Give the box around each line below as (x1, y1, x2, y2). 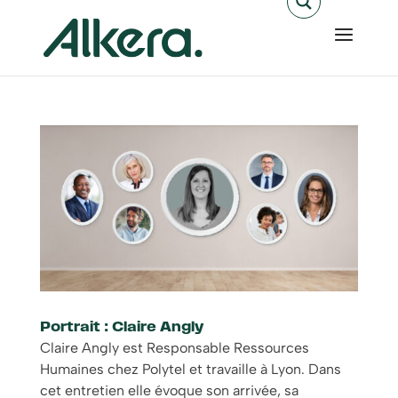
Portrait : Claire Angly (39, 321, 203, 336)
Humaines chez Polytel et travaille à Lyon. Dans (39, 361, 341, 378)
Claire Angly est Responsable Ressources (39, 339, 309, 357)
